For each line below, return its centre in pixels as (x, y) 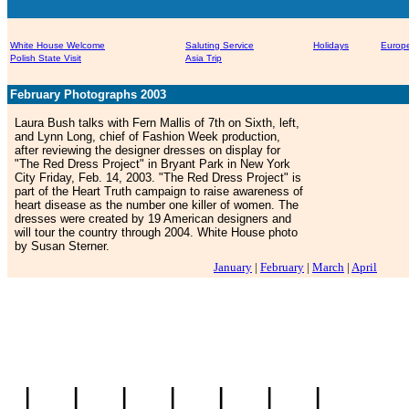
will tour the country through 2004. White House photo (156, 232)
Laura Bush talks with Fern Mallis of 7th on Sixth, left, (157, 123)
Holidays (331, 45)
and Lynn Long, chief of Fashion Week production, (147, 136)
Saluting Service (220, 45)
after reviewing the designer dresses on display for (147, 150)
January (233, 267)
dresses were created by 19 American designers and (153, 219)
